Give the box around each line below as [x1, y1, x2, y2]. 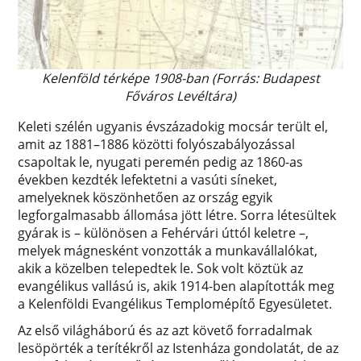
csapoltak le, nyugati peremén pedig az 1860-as [18, 153, 304, 172]
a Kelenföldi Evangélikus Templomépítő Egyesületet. [18, 295, 333, 313]
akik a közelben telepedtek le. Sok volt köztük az [18, 259, 304, 278]
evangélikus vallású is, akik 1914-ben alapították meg [18, 277, 335, 296]
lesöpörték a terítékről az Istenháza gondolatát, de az [18, 339, 339, 358]
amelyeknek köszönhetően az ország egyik [18, 189, 273, 207]
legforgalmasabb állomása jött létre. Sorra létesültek [18, 206, 337, 225]
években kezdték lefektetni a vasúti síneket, [18, 171, 278, 189]
